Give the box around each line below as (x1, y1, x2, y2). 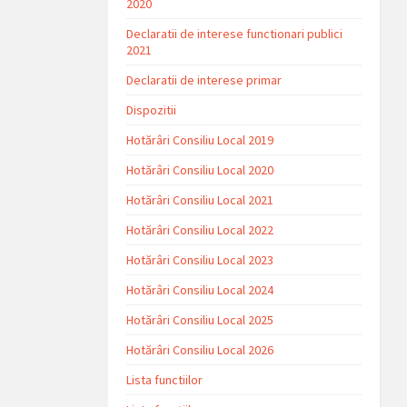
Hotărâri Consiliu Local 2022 (126, 221, 274, 238)
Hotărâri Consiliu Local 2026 (126, 341, 274, 358)
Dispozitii (126, 101, 177, 118)
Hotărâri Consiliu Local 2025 (126, 311, 274, 328)
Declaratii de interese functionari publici (126, 25, 343, 42)
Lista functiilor (126, 371, 203, 388)
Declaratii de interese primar (126, 71, 283, 88)
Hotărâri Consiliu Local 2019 (126, 131, 274, 148)
